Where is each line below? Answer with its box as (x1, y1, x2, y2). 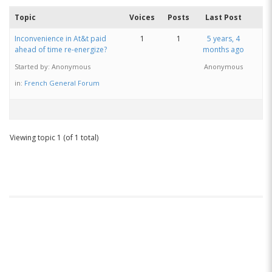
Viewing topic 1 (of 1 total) (10, 132, 98, 143)
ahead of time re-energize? (15, 44, 107, 55)
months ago (203, 44, 244, 55)
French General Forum (24, 78, 100, 87)
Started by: (15, 62, 52, 71)
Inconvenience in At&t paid (15, 33, 106, 44)
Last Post (205, 12, 242, 22)
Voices (129, 12, 155, 22)
